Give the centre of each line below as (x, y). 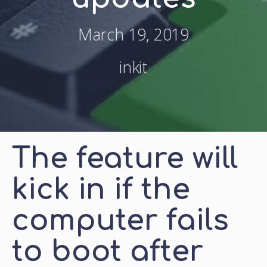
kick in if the (101, 190)
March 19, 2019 (133, 34)
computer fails (120, 221)
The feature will (125, 159)
